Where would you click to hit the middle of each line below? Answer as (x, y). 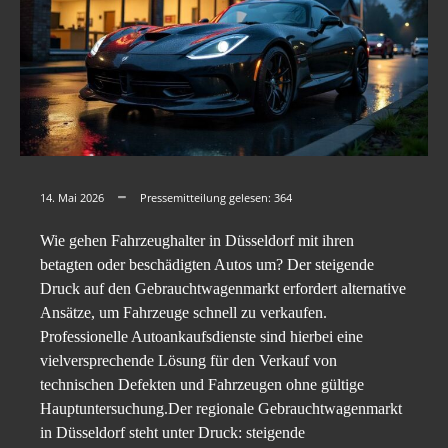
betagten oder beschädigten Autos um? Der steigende (207, 265)
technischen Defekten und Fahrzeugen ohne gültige (202, 385)
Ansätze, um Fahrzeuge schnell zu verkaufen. (183, 313)
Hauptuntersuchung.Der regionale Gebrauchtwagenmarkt (221, 409)
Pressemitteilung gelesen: (207, 198)
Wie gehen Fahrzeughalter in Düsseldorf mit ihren (197, 241)
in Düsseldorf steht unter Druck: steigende (172, 433)
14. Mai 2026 (72, 198)
